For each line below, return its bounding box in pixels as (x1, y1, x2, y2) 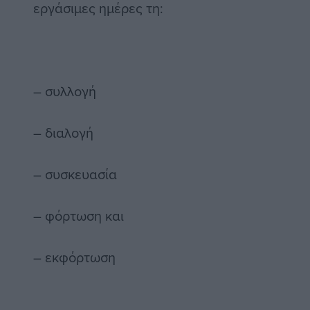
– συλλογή (33, 81, 96, 102)
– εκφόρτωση (33, 247, 116, 268)
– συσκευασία (33, 164, 117, 185)
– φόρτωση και (33, 206, 124, 226)
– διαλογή (33, 122, 93, 143)
